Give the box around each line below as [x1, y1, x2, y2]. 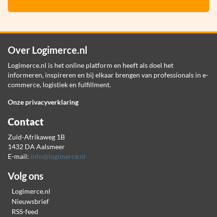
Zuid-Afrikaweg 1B [8, 132, 65, 141]
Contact [8, 115, 44, 127]
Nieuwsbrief [12, 197, 49, 205]
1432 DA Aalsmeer [8, 142, 65, 151]
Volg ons [8, 170, 44, 182]
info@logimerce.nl [31, 152, 86, 160]
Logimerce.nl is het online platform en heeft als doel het [8, 61, 173, 69]
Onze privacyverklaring [8, 97, 78, 106]
